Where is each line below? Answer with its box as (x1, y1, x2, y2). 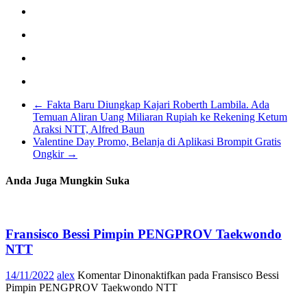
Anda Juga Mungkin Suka (5, 174, 130, 186)
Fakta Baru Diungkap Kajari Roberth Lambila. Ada (44, 98, 269, 110)
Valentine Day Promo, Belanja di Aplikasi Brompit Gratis (33, 135, 281, 147)
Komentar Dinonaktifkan (77, 269, 186, 282)
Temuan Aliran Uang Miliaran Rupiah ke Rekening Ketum (33, 110, 287, 123)
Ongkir (33, 147, 66, 160)
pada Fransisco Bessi (186, 269, 279, 282)
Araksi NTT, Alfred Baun (33, 123, 145, 135)
